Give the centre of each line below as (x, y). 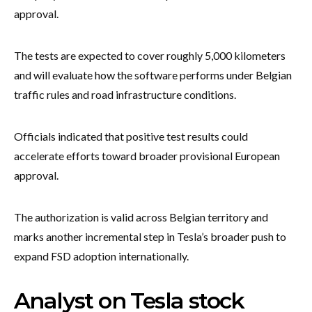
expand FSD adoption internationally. (101, 256)
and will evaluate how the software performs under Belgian (153, 75)
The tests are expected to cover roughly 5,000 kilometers (150, 55)
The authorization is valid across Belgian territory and (141, 217)
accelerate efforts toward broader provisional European (147, 155)
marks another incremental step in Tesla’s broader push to (150, 236)
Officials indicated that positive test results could (131, 136)
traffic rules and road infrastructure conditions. (125, 94)
